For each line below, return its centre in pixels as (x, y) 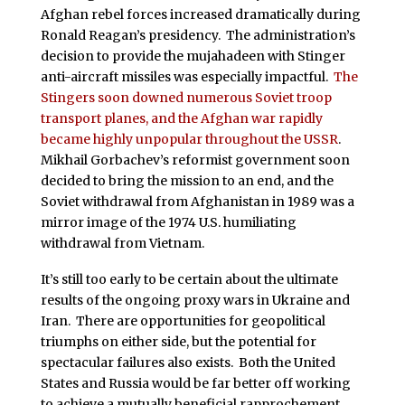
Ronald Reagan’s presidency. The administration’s (198, 35)
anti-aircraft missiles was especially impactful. (187, 76)
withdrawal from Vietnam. (122, 243)
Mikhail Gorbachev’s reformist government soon (195, 160)
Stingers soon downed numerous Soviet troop (186, 97)
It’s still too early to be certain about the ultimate (189, 279)
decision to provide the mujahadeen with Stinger (193, 56)
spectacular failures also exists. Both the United (188, 362)
